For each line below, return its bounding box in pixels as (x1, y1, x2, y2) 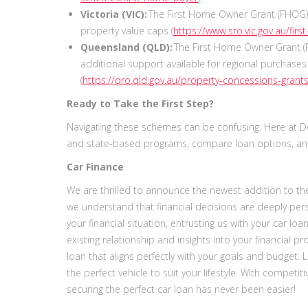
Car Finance (67, 160, 129, 174)
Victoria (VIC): (80, 8, 148, 21)
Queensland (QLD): (80, 41, 174, 54)
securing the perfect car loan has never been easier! (67, 283, 298, 296)
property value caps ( (80, 24, 173, 38)
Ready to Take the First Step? (67, 97, 217, 111)
